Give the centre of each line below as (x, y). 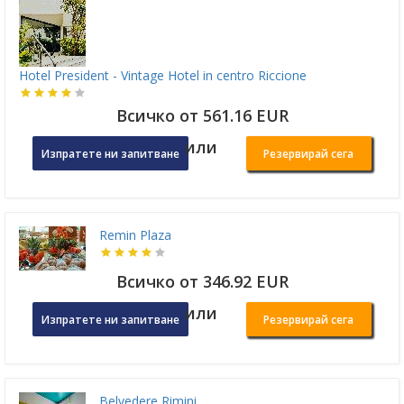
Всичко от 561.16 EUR (202, 116)
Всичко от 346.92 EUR (202, 282)
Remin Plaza (135, 235)
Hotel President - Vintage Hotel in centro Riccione (163, 76)
